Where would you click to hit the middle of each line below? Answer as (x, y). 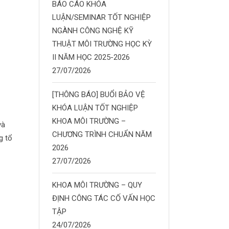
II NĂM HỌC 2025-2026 (91, 57)
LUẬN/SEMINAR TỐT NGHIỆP (101, 17)
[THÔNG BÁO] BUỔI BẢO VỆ (99, 95)
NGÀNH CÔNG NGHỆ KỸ (93, 31)
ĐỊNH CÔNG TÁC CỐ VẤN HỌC (104, 198)
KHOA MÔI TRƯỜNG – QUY (97, 185)
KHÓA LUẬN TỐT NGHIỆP (95, 108)
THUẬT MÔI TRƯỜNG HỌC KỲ (102, 44)
